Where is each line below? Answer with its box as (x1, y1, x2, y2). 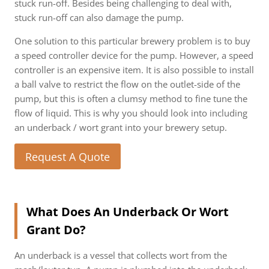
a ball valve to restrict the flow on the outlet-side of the (14, 78, 240, 91)
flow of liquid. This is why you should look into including (14, 107, 247, 119)
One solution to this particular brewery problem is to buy (14, 35, 250, 47)
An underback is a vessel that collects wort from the (14, 249, 227, 261)
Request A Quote (25, 149, 110, 164)
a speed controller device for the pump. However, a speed (14, 49, 253, 62)
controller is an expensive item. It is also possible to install (14, 64, 254, 76)
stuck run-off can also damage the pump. (14, 11, 184, 24)
